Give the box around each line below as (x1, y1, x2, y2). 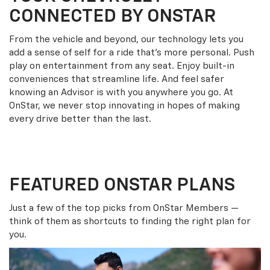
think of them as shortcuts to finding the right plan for (9, 217, 251, 227)
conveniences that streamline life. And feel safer (9, 75, 224, 84)
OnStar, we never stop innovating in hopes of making (9, 101, 240, 111)
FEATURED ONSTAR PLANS (9, 177, 235, 195)
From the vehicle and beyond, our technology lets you (9, 35, 243, 45)
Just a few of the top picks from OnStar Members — (9, 204, 239, 213)
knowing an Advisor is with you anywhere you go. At (9, 88, 233, 98)
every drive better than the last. (9, 115, 151, 124)
